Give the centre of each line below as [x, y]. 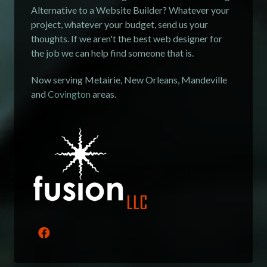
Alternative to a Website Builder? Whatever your [130, 10]
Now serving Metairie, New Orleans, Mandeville [129, 80]
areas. [103, 94]
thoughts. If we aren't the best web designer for [127, 39]
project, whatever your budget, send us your [119, 24]
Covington [69, 94]
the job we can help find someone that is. [112, 53]
